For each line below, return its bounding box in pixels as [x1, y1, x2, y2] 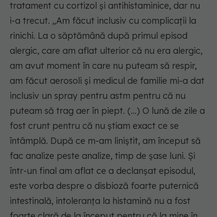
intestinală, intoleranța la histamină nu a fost [10, 195, 190, 207]
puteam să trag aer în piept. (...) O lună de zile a [10, 105, 205, 117]
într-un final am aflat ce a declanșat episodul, [10, 165, 195, 177]
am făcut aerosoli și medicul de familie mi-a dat [10, 75, 204, 87]
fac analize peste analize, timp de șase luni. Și [10, 150, 195, 162]
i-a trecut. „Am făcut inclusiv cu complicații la [10, 15, 196, 27]
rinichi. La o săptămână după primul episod [10, 30, 187, 42]
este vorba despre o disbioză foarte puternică [10, 180, 199, 192]
